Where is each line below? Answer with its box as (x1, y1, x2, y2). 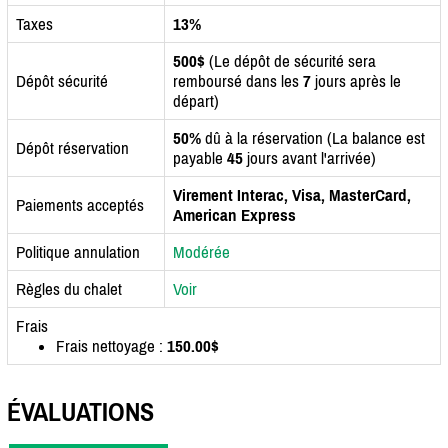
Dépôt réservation (16, 137, 129, 158)
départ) (173, 90, 219, 111)
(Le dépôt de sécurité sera (205, 50, 376, 71)
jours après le (311, 70, 401, 91)
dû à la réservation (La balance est (201, 127, 425, 148)
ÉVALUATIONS (7, 396, 154, 427)
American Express (173, 204, 296, 225)
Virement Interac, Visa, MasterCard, (173, 184, 411, 205)
